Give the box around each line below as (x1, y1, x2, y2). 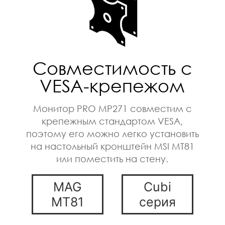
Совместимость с (32, 59, 192, 81)
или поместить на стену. (56, 155, 169, 167)
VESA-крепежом (40, 77, 185, 99)
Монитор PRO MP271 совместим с (33, 105, 192, 117)
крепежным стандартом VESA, (42, 118, 183, 129)
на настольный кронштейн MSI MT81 (30, 143, 194, 154)
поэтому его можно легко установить (26, 130, 199, 142)
